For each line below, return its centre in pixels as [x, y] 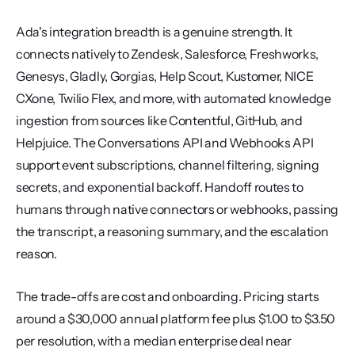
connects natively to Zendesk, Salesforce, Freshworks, [168, 54]
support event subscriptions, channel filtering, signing [168, 165]
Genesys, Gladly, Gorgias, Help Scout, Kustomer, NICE [165, 76]
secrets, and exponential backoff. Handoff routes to [160, 187]
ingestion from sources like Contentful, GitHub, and [159, 120]
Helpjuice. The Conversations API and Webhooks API [165, 143]
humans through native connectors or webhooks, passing [177, 209]
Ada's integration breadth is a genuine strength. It [154, 32]
